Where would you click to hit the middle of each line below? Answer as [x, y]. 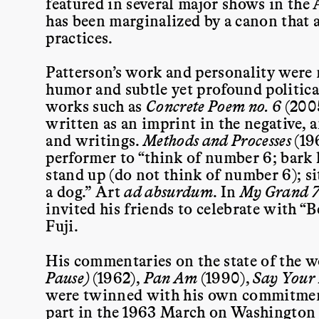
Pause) [69, 277]
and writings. [93, 140]
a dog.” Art [85, 191]
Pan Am [172, 277]
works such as [96, 106]
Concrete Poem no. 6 [215, 106]
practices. [79, 37]
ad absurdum [168, 191]
